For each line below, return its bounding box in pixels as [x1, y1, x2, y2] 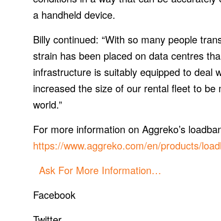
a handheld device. [33, 7, 115, 22]
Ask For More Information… [33, 162, 161, 177]
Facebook [33, 187, 75, 202]
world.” [33, 97, 62, 111]
